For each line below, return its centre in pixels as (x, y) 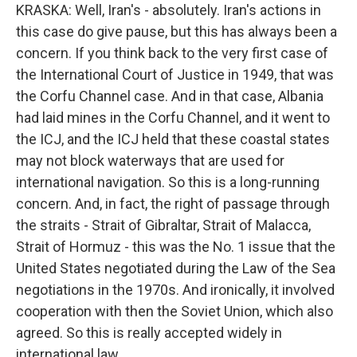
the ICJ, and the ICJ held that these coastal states (173, 139)
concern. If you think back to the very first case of (172, 53)
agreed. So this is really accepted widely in (149, 333)
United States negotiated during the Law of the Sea (176, 268)
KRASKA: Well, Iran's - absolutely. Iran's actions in (169, 10)
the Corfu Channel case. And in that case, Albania (170, 96)
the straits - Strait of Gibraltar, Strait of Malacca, (163, 225)
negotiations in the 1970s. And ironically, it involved (175, 290)
